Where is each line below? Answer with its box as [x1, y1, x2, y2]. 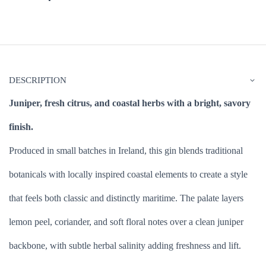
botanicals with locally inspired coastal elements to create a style [9, 169, 248, 180]
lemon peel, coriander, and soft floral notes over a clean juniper [9, 217, 243, 227]
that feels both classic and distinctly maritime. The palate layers [9, 193, 243, 204]
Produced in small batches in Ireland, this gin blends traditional [9, 145, 243, 156]
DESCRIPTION [9, 75, 66, 85]
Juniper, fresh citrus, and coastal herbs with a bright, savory [9, 98, 251, 109]
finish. [9, 122, 33, 132]
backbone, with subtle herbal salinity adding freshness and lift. [9, 240, 241, 251]
